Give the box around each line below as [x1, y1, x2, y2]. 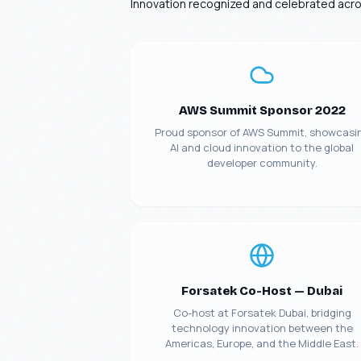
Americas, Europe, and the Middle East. [165, 336, 359, 351]
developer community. [206, 156, 317, 170]
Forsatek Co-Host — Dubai [181, 284, 343, 298]
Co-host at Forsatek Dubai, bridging [172, 305, 351, 320]
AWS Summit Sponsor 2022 [178, 103, 346, 118]
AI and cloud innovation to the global [170, 140, 355, 155]
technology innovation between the [171, 321, 353, 335]
